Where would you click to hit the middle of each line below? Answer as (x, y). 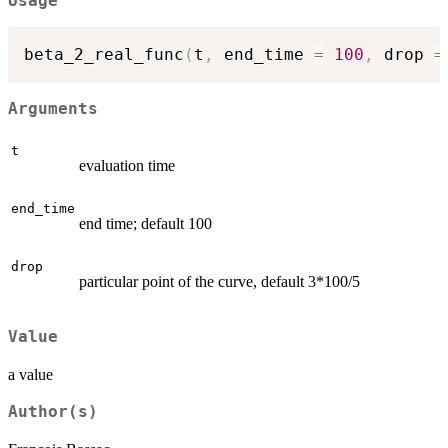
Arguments (53, 109)
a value (30, 375)
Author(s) (53, 412)
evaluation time (127, 165)
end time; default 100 (145, 223)
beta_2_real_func (104, 55)
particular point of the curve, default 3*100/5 (219, 281)
